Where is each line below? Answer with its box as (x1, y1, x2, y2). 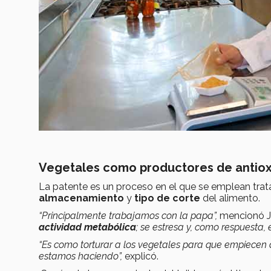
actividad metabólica (39, 221, 136, 233)
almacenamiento (39, 192, 126, 204)
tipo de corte (134, 192, 200, 204)
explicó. (122, 250, 158, 263)
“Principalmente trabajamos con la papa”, (39, 210, 220, 222)
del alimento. (200, 192, 265, 204)
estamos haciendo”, (39, 250, 122, 263)
